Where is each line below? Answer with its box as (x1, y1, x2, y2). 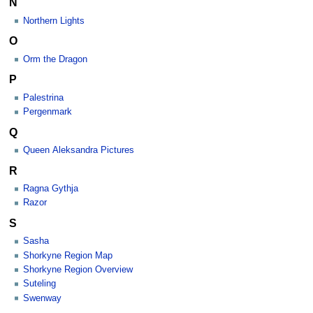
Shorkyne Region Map (23, 250, 112, 261)
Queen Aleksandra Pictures (23, 145, 134, 156)
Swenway (23, 293, 61, 303)
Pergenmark (23, 107, 72, 117)
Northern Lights (23, 15, 85, 26)
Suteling (23, 279, 56, 289)
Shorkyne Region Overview (23, 265, 133, 275)
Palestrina (23, 92, 64, 103)
